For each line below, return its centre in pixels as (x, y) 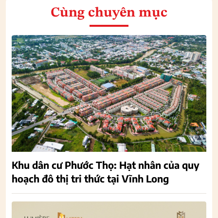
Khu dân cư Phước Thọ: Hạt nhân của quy (106, 164)
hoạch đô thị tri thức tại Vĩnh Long (90, 178)
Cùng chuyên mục (109, 13)
